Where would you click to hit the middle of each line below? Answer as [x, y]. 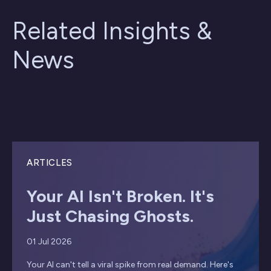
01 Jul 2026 [49, 242]
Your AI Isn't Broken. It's [120, 196]
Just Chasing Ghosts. [110, 216]
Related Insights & [112, 31]
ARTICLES [50, 163]
